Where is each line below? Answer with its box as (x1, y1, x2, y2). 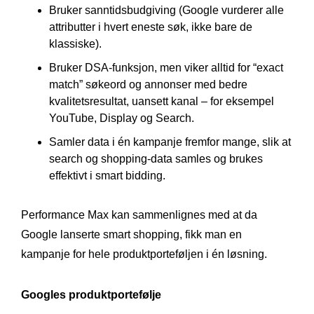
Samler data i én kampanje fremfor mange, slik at (49, 135, 291, 148)
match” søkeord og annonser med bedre (49, 78, 247, 90)
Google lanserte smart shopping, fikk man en (21, 228, 242, 240)
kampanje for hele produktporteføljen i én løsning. (21, 247, 267, 260)
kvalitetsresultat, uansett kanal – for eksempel (49, 95, 274, 107)
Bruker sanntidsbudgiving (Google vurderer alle (49, 4, 284, 16)
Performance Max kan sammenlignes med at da (21, 208, 257, 221)
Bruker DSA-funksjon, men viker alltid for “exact (49, 61, 283, 74)
